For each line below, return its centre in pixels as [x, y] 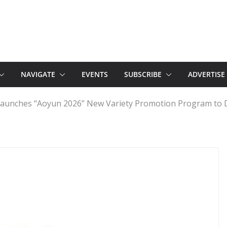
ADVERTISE [206, 74]
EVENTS [95, 74]
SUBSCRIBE [143, 74]
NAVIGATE [38, 74]
